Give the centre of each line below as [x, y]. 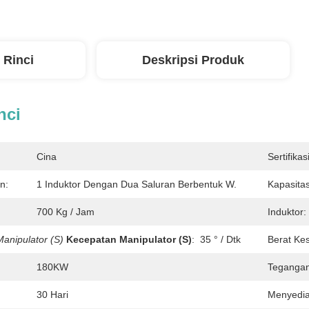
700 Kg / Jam [66, 212]
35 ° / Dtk [220, 239]
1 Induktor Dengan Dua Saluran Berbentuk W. [137, 184]
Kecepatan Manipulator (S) [129, 239]
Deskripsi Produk [193, 60]
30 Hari [52, 295]
